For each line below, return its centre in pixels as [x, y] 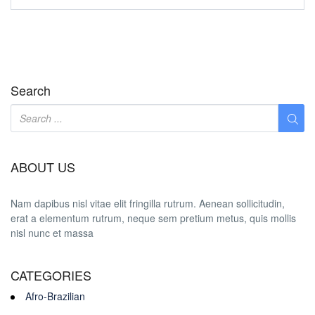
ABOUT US [43, 167]
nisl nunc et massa [52, 233]
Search [31, 90]
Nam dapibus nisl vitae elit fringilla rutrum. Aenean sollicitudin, [148, 204]
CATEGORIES [51, 275]
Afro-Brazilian [55, 296]
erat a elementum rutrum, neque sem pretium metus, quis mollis [153, 218]
